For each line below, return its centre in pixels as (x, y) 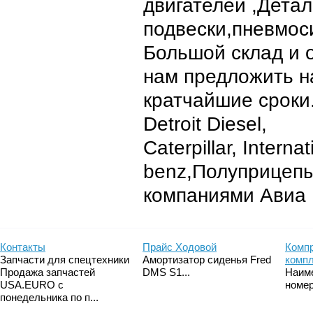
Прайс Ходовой (180, 247)
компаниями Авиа (225, 195)
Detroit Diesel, (205, 124)
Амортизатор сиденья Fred (207, 260)
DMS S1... (166, 272)
